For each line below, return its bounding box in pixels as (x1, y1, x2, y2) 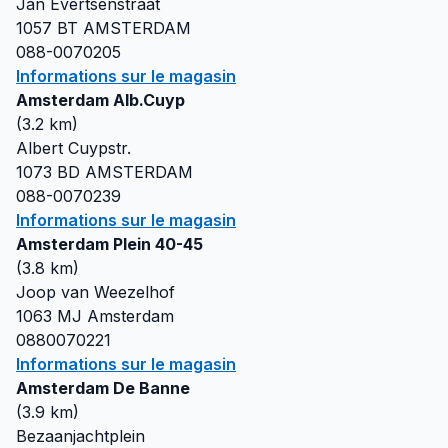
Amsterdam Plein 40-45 (16, 234, 203, 254)
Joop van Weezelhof (16, 282, 175, 302)
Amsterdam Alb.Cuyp (16, 90, 185, 110)
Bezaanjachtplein (16, 426, 145, 446)
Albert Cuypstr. (16, 138, 131, 158)
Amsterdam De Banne (16, 378, 190, 398)
